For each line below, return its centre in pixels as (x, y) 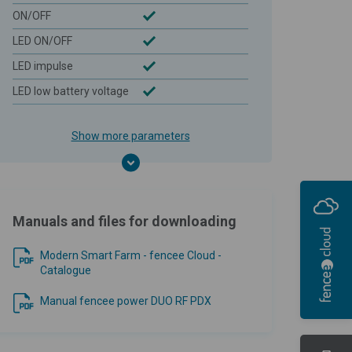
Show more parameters (130, 136)
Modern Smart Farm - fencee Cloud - (131, 255)
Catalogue (66, 270)
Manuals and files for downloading (125, 221)
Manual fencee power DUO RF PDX (126, 301)
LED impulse (43, 66)
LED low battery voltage (71, 91)
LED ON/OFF (42, 40)
